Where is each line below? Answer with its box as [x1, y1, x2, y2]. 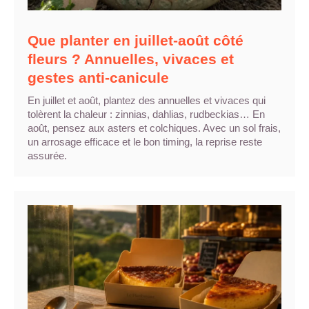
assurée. [28, 149, 67, 161]
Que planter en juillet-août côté [28, 32, 243, 48]
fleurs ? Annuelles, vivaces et [28, 50, 234, 67]
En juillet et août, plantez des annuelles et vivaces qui [28, 94, 266, 106]
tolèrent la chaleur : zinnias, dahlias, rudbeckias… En [28, 108, 265, 120]
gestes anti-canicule [28, 69, 169, 86]
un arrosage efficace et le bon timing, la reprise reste [28, 135, 262, 148]
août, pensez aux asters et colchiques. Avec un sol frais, [28, 121, 281, 134]
